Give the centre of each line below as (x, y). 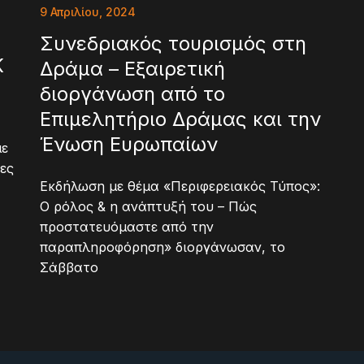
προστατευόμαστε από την (127, 227)
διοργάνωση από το (132, 94)
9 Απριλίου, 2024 (88, 12)
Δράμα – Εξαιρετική (132, 69)
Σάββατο (69, 268)
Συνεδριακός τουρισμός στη (173, 44)
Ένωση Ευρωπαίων (129, 145)
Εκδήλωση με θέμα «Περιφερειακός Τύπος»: (180, 186)
